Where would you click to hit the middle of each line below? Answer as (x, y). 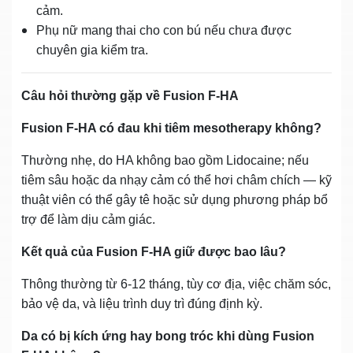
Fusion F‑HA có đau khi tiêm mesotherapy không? (171, 128)
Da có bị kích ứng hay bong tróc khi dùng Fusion (168, 336)
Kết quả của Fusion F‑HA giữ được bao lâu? (154, 251)
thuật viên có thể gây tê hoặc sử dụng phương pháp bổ (175, 199)
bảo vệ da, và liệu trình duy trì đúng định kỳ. (142, 303)
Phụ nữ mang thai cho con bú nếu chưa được (164, 30)
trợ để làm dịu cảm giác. (88, 219)
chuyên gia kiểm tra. (92, 50)
